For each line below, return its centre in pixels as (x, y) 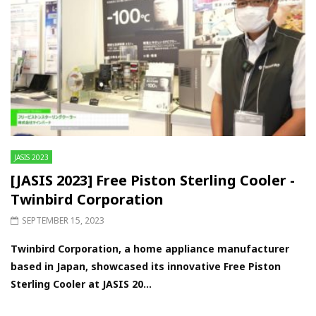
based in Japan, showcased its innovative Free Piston (146, 267)
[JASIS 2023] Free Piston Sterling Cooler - (153, 181)
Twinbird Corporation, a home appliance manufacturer (150, 249)
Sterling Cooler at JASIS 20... (81, 284)
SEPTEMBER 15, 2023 (63, 221)
